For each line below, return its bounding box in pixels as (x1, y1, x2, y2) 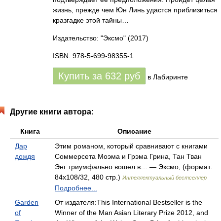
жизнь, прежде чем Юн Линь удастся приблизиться (53, 6, 218, 14)
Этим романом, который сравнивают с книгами (55, 142, 208, 150)
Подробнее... (55, 184, 97, 192)
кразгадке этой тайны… (53, 16, 129, 24)
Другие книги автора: (10, 108, 94, 116)
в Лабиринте (147, 73, 188, 81)
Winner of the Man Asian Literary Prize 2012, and (55, 209, 208, 217)
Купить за (58, 71, 105, 81)
